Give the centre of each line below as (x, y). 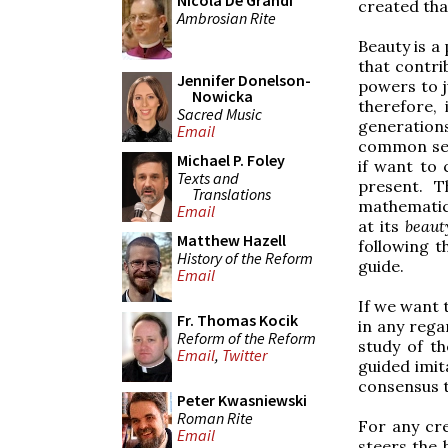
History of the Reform (245, 257)
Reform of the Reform (246, 337)
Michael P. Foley (231, 160)
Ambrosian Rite (226, 17)
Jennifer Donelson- (244, 80)
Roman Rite (215, 417)
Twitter (244, 355)
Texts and (208, 177)
